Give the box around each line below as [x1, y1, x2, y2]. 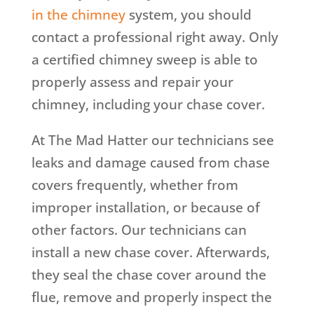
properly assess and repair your [31, 73, 233, 92]
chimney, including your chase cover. [31, 95, 265, 114]
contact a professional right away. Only [31, 28, 278, 47]
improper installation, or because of [31, 198, 260, 217]
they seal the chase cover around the [31, 266, 266, 285]
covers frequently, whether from [31, 176, 238, 195]
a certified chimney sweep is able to [31, 50, 258, 69]
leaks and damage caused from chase [31, 153, 270, 172]
